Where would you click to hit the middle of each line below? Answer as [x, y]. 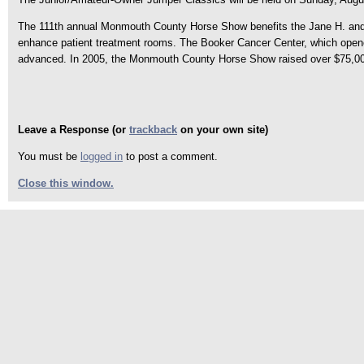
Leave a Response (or [74, 130]
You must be [49, 156]
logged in [102, 156]
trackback [153, 130]
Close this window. [66, 183]
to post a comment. [170, 156]
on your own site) [223, 130]
